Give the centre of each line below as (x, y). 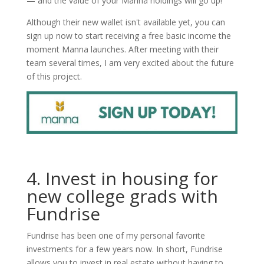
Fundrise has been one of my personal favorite (115, 235)
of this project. (54, 76)
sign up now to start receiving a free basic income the (128, 35)
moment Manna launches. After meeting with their (122, 49)
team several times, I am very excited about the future (130, 62)
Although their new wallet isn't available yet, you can (126, 22)
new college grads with (122, 196)
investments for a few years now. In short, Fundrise (124, 249)
